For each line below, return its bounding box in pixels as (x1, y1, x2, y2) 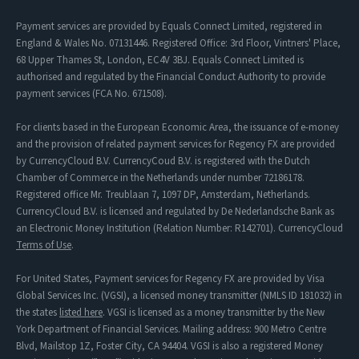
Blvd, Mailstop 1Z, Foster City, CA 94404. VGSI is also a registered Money (16, 338, 323, 353)
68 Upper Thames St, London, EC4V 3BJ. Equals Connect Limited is (16, 52, 304, 67)
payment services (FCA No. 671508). (16, 86, 167, 101)
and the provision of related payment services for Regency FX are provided (16, 136, 335, 151)
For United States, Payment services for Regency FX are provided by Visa (16, 271, 325, 286)
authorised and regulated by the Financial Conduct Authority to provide (16, 69, 325, 84)
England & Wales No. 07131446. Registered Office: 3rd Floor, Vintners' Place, (16, 35, 341, 50)
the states (16, 305, 57, 320)
